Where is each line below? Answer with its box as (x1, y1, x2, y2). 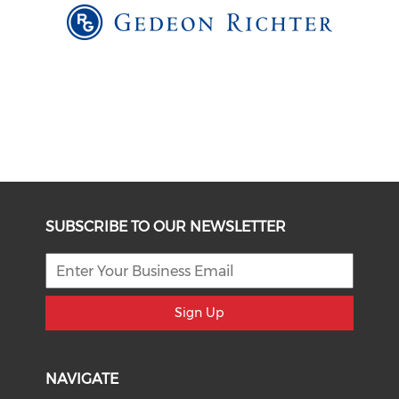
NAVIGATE (45, 370, 119, 388)
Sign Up (175, 305, 224, 322)
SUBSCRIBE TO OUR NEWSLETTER (45, 218, 287, 236)
